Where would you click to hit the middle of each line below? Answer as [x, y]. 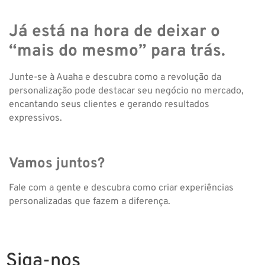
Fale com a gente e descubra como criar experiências [121, 188]
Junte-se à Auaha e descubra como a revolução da [115, 77]
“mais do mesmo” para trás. [119, 51]
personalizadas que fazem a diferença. [90, 202]
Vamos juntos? [57, 164]
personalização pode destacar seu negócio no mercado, [126, 91]
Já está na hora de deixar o [114, 32]
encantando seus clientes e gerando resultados [109, 104]
